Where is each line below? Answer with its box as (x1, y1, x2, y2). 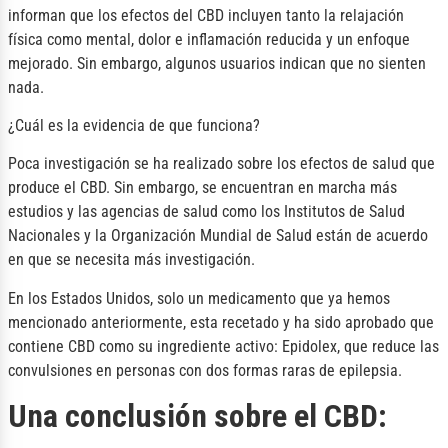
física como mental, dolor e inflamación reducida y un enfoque (8, 29, 410, 49)
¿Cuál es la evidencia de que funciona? (8, 116, 260, 135)
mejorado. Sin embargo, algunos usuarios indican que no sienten (8, 53, 426, 73)
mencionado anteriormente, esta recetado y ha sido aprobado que (8, 312, 434, 332)
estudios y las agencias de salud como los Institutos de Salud (8, 202, 405, 222)
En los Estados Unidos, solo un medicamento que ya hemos (8, 288, 390, 308)
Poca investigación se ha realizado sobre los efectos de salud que (8, 154, 435, 174)
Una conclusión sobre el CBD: (8, 397, 387, 436)
